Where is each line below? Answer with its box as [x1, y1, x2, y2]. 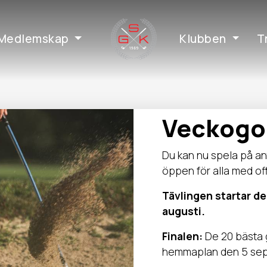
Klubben [179, 31, 226, 46]
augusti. [162, 204, 205, 218]
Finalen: [162, 229, 203, 243]
